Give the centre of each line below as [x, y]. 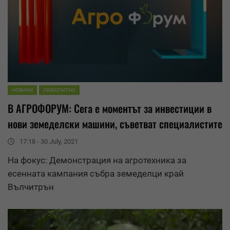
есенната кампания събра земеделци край [96, 174]
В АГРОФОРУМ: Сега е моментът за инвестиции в [110, 109]
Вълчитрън [31, 187]
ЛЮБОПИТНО [59, 90]
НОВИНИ [22, 90]
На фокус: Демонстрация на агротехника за [97, 160]
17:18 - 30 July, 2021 [49, 142]
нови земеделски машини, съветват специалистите [115, 124]
